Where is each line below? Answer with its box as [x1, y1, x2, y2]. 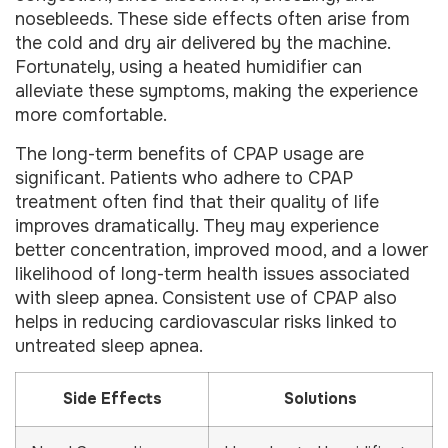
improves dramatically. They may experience [15, 214, 379, 237]
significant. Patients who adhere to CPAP [15, 166, 353, 189]
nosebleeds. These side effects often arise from [15, 8, 410, 31]
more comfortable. [15, 104, 167, 127]
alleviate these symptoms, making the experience [15, 80, 418, 103]
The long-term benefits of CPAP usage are [15, 142, 364, 165]
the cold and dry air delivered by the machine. [15, 32, 390, 55]
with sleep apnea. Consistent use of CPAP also [15, 286, 397, 309]
